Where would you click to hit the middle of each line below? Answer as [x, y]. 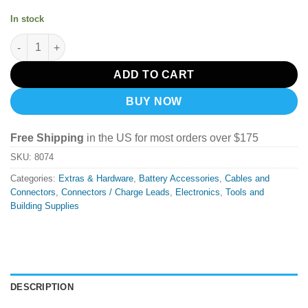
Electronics [198, 192]
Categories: [34, 178]
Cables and [247, 178]
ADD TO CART [154, 75]
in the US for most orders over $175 [171, 137]
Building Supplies [45, 206]
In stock [27, 19]
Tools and [245, 192]
